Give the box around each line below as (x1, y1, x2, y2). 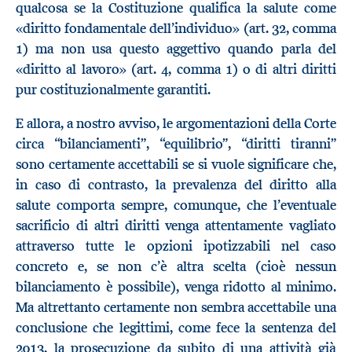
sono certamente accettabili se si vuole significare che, (16, 156, 336, 174)
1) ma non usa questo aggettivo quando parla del (16, 39, 336, 57)
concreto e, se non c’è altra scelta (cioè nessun (16, 258, 336, 276)
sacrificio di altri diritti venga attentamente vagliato (16, 217, 336, 235)
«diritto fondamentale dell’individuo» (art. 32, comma (16, 19, 336, 37)
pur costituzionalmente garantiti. (16, 80, 211, 98)
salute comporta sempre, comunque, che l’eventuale (16, 196, 336, 214)
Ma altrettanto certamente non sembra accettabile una (16, 299, 336, 317)
